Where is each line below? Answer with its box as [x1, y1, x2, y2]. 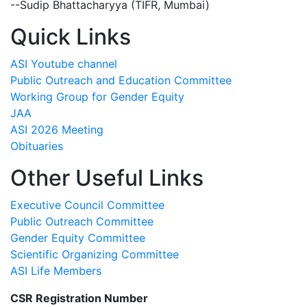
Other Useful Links [10, 164, 204, 191]
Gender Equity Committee [10, 230, 145, 245]
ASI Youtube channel [10, 56, 117, 71]
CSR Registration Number [10, 291, 148, 305]
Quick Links [10, 23, 131, 50]
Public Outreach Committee [10, 214, 153, 228]
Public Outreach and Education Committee [10, 73, 232, 87]
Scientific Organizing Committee [10, 247, 179, 261]
